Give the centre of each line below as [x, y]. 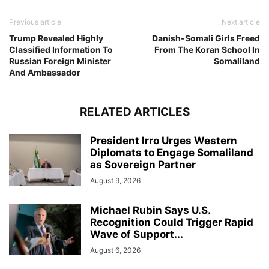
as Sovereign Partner [143, 165]
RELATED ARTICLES [134, 112]
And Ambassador [45, 72]
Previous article [35, 22]
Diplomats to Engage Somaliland [172, 153]
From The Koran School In [207, 50]
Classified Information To [61, 50]
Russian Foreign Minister [60, 61]
